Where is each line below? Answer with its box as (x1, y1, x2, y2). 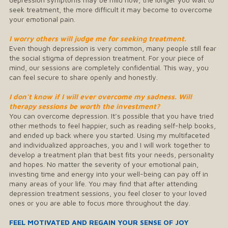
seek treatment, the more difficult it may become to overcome (9, 5, 212, 14)
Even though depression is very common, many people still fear (9, 43, 216, 52)
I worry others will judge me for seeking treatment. (9, 34, 186, 43)
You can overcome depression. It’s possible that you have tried (9, 111, 214, 120)
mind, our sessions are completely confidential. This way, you (9, 63, 209, 72)
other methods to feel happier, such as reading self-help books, (9, 121, 216, 130)
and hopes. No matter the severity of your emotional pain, (9, 159, 198, 168)
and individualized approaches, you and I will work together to (9, 140, 210, 149)
